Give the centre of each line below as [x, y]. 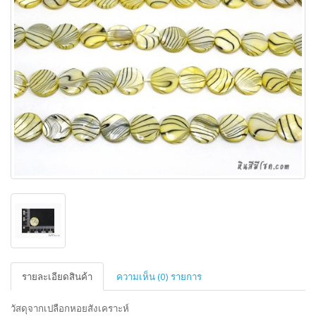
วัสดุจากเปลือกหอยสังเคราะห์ [72, 308]
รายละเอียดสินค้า [57, 276]
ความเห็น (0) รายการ [159, 276]
